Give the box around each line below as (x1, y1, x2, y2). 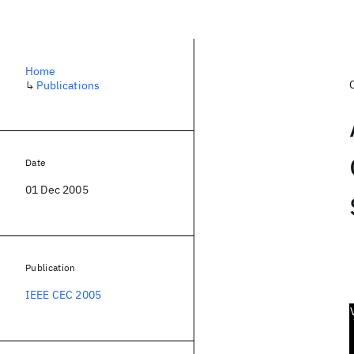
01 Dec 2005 (25, 183, 88, 197)
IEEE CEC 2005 (25, 288, 102, 302)
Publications (36, 78, 100, 92)
